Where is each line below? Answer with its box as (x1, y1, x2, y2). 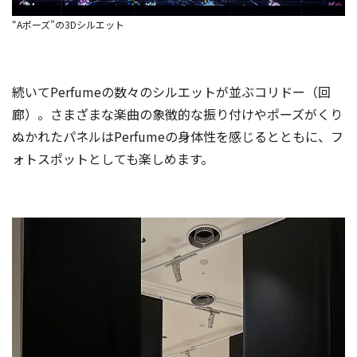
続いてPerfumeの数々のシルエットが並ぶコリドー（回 (12, 82, 331, 102)
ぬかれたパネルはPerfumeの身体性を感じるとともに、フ (12, 127, 343, 147)
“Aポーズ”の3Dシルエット (12, 18, 124, 32)
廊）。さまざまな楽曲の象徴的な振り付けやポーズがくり (12, 104, 343, 124)
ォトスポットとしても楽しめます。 (12, 149, 214, 169)
